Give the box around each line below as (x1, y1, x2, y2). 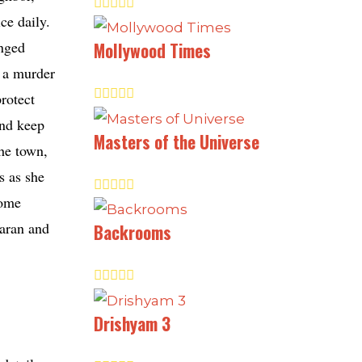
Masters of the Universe (94, 128, 259, 154)
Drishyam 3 (94, 310, 170, 336)
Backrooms (94, 220, 171, 246)
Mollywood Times (94, 38, 211, 64)
